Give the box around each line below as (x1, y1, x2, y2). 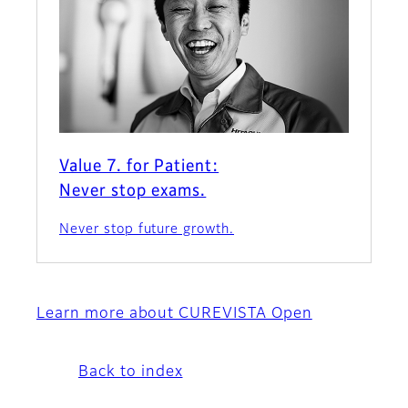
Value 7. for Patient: (59, 158, 219, 176)
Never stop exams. (59, 183, 207, 200)
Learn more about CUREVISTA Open (36, 307, 312, 322)
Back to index (78, 365, 183, 381)
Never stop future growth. (59, 223, 234, 237)
